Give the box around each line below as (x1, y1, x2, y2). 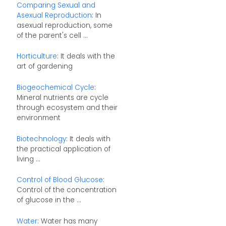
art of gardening (16, 62, 73, 72)
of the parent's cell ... (16, 30, 88, 40)
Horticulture (16, 51, 57, 62)
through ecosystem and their (16, 102, 118, 112)
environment (16, 112, 61, 123)
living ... (16, 154, 40, 164)
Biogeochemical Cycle (16, 82, 94, 92)
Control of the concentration (16, 185, 117, 195)
